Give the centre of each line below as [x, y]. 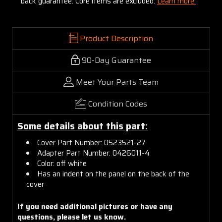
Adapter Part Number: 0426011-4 [94, 153]
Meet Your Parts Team [117, 82]
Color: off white [62, 163]
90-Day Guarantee [116, 60]
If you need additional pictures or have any [95, 206]
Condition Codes [118, 104]
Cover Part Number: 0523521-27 [92, 142]
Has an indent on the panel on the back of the [113, 174]
